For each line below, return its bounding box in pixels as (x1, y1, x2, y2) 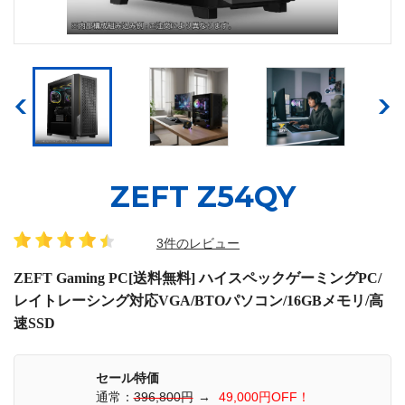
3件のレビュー (156, 235, 240, 250)
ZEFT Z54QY (109, 178, 296, 214)
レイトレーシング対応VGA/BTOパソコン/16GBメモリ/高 (14, 292, 383, 308)
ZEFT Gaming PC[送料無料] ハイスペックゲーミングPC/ (14, 269, 381, 286)
